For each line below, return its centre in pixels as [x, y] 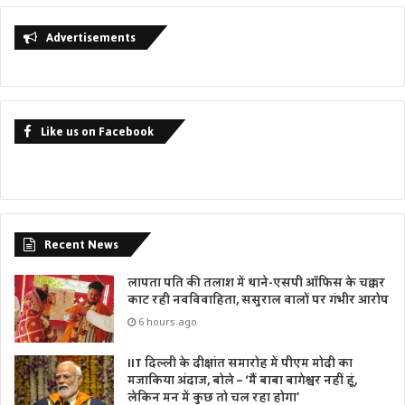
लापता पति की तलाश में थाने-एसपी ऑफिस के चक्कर [256, 283]
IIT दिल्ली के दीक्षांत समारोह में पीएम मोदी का [240, 364]
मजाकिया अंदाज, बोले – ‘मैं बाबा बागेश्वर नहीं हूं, [242, 381]
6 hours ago [168, 322]
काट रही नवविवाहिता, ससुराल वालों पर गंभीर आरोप [258, 301]
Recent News [81, 245]
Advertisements [91, 38]
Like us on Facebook [97, 132]
